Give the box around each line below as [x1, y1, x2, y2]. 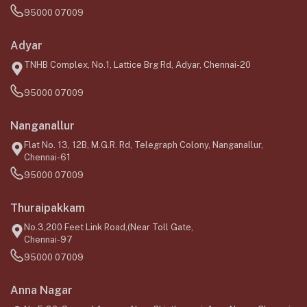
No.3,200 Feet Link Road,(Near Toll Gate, [24, 222, 193, 233]
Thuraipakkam [10, 201, 85, 215]
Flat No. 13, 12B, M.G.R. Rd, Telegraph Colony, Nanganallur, [24, 140, 263, 151]
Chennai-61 [24, 152, 71, 163]
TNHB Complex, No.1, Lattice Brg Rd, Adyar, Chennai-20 [24, 60, 251, 71]
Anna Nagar [10, 284, 73, 297]
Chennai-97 [24, 234, 73, 245]
